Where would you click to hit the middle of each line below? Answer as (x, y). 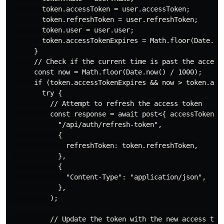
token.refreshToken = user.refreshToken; (104, 19)
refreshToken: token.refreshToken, (104, 145)
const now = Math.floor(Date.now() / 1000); (106, 72)
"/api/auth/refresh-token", (86, 124)
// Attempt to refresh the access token (106, 103)
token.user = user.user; (72, 30)
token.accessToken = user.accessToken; (100, 9)
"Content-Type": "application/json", (108, 177)
